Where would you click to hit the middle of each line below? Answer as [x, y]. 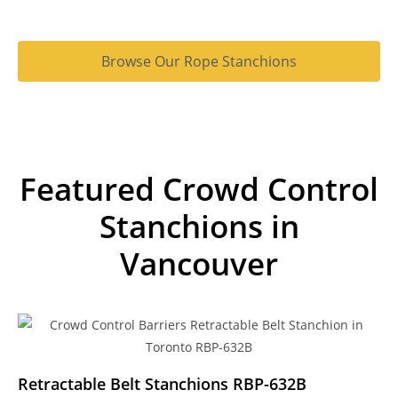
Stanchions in [199, 226]
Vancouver [199, 263]
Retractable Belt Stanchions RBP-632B [162, 383]
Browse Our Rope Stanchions [199, 61]
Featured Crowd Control [199, 188]
